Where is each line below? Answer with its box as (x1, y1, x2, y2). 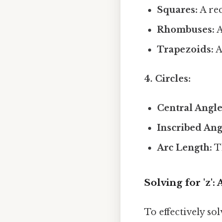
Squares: (157, 4, 198, 15)
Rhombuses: (157, 24, 215, 35)
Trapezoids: (157, 44, 214, 55)
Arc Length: (157, 142, 213, 154)
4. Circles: (144, 73, 191, 85)
